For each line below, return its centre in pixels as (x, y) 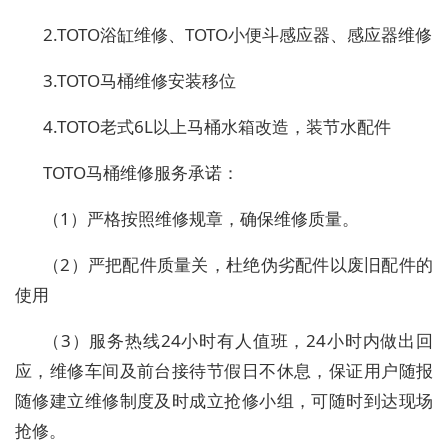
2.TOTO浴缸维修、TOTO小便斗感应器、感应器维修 (237, 35)
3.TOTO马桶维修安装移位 (139, 81)
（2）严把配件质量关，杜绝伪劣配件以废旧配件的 (238, 265)
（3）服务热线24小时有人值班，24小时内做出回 (238, 341)
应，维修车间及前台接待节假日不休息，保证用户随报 (224, 371)
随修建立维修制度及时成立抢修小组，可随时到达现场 (224, 401)
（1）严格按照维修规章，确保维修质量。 (201, 219)
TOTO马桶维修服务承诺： (141, 173)
